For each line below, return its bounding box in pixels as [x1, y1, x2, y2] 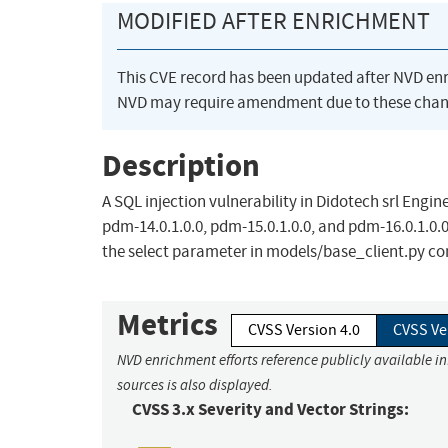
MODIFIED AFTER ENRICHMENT [117, 6, 430, 37]
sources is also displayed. [117, 376, 273, 395]
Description [102, 144, 260, 186]
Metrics [117, 304, 218, 346]
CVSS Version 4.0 [248, 320, 360, 341]
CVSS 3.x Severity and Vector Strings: [132, 398, 409, 422]
